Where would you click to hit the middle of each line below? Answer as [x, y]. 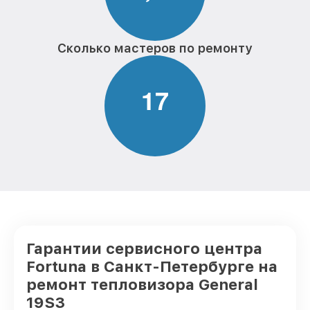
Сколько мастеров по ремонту [155, 48]
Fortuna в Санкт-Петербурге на [152, 266]
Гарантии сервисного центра [144, 248]
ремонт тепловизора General [142, 284]
